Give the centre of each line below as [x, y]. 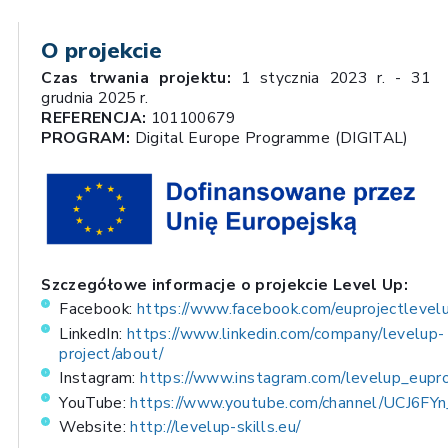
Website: [95, 427]
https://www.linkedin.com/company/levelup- [285, 333]
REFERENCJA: [94, 118]
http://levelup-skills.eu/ [217, 427]
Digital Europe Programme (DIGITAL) [269, 138]
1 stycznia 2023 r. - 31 [331, 78]
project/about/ [111, 353]
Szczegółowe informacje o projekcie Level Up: [225, 285]
